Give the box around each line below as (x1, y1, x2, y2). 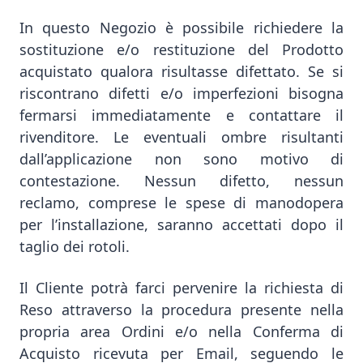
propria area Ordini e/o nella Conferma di (19, 322, 344, 341)
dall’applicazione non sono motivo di (19, 149, 344, 169)
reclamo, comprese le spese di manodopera (19, 193, 344, 212)
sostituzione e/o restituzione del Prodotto (19, 40, 344, 59)
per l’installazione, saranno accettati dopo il (19, 215, 344, 234)
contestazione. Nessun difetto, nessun (19, 171, 344, 190)
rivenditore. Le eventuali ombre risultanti (19, 127, 344, 147)
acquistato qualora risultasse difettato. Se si (19, 62, 344, 81)
